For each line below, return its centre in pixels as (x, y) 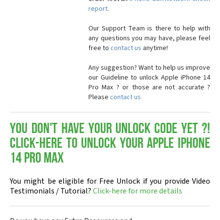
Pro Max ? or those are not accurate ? (149, 87)
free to (99, 48)
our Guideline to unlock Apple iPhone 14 (149, 78)
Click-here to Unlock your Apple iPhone (110, 144)
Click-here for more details (137, 191)
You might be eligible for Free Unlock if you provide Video (110, 181)
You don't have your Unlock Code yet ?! (110, 129)
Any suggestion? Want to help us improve (149, 68)
